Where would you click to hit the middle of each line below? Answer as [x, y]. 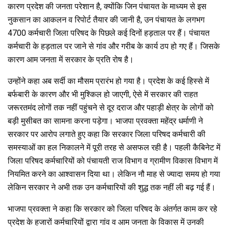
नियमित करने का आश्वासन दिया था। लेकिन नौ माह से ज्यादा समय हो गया [114, 174]
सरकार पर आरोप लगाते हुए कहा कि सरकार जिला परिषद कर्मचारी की [107, 134]
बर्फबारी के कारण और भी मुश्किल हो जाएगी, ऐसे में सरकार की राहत [103, 94]
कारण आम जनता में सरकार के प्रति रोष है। [71, 59]
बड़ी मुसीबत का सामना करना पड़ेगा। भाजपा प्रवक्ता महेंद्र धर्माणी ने [105, 121]
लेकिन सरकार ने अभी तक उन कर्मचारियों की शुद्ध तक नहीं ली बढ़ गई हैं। [112, 187]
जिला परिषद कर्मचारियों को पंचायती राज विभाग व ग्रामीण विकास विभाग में [113, 161]
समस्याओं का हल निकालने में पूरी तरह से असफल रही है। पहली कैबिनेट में [114, 147]
